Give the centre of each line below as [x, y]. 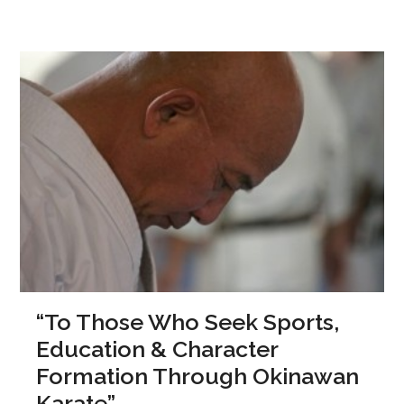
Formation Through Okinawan [198, 376]
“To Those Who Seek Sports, [188, 322]
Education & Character [157, 349]
